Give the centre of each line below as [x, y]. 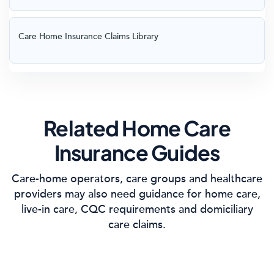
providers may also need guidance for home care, [137, 194]
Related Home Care [137, 128]
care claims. [137, 224]
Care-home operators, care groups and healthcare [137, 179]
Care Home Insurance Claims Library [88, 36]
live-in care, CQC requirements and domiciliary [137, 209]
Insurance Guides [137, 153]
